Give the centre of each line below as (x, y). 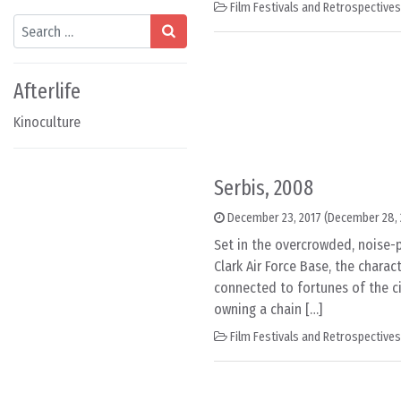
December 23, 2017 (274, 218)
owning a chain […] (268, 309)
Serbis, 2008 (264, 188)
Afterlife (47, 91)
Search (32, 24)
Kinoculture (47, 122)
